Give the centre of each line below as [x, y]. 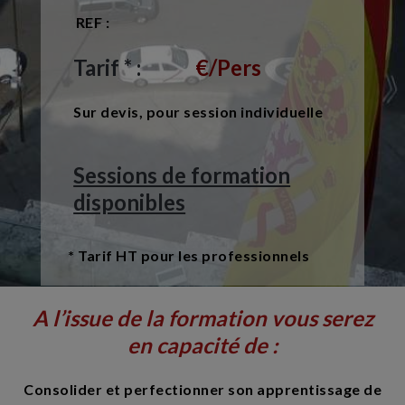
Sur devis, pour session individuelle [198, 111]
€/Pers [229, 67]
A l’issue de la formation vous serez [202, 317]
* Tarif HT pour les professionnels [187, 255]
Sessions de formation [182, 174]
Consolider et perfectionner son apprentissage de [202, 389]
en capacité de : [202, 344]
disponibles [130, 202]
